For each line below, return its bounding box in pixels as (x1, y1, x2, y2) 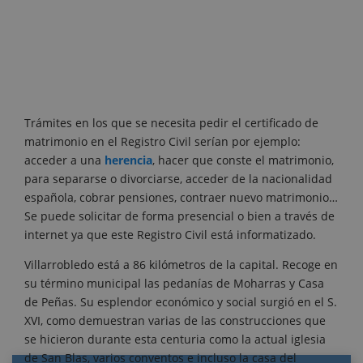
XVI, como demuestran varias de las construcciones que (24, 313, 326, 329)
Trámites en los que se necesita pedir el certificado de (24, 115, 318, 131)
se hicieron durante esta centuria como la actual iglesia (24, 331, 326, 348)
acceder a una (24, 152, 105, 169)
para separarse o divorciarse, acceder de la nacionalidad (24, 171, 332, 187)
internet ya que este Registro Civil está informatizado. (24, 227, 316, 243)
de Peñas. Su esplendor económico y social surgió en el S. (24, 294, 337, 310)
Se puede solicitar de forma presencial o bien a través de (24, 208, 335, 224)
